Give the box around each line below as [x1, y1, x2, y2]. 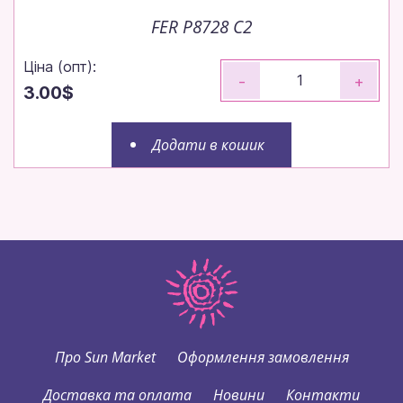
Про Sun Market [54, 346, 156, 367]
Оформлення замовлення [176, 346, 349, 367]
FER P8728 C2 [151, 13, 252, 39]
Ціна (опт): [23, 57, 96, 76]
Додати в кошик [152, 134, 264, 155]
